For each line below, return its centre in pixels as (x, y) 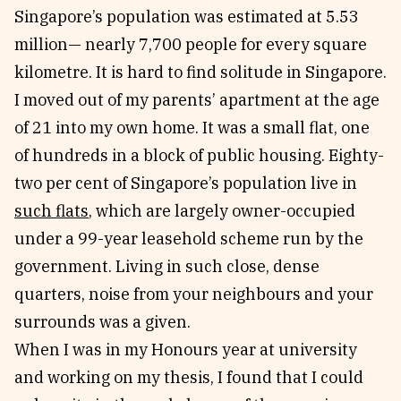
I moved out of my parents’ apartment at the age (197, 100)
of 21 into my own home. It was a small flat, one (192, 128)
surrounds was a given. (102, 322)
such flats (51, 211)
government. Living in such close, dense (167, 266)
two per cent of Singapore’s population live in (186, 183)
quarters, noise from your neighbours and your (194, 294)
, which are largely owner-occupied (222, 211)
